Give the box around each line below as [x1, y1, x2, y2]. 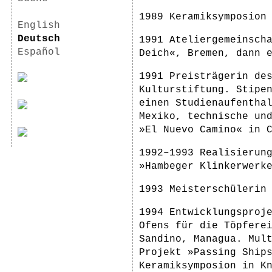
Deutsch [18, 33, 60, 44]
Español [18, 47, 60, 58]
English [18, 20, 60, 31]
